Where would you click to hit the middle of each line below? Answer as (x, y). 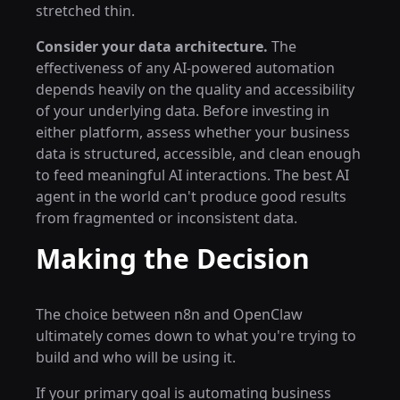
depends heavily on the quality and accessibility (195, 89)
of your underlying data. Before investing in (183, 111)
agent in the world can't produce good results (191, 196)
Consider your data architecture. (152, 46)
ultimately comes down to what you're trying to (196, 336)
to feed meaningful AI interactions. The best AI (192, 175)
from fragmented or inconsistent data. (167, 218)
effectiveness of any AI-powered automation (185, 68)
